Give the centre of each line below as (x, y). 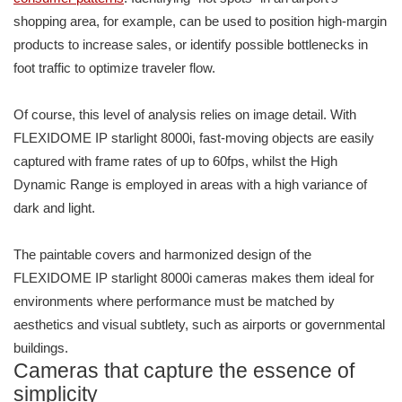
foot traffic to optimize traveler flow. (114, 68)
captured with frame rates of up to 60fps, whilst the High (175, 162)
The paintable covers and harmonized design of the (162, 255)
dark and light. (54, 208)
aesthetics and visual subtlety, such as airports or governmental (199, 325)
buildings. (41, 348)
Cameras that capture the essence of (184, 371)
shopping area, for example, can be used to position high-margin (200, 22)
